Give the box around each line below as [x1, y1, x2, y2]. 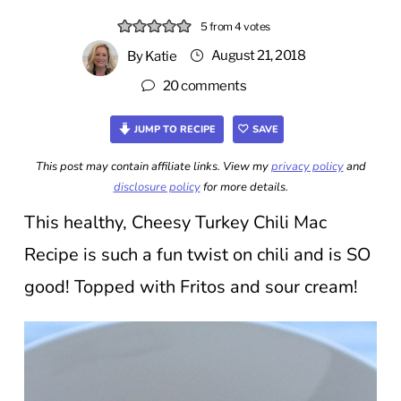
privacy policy [270, 158, 344, 175]
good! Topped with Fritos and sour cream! [24, 274, 358, 299]
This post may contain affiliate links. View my [35, 158, 271, 175]
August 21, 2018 [210, 47, 305, 64]
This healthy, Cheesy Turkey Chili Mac [24, 209, 327, 235]
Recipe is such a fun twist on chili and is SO [24, 242, 371, 267]
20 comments [162, 78, 246, 94]
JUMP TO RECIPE [131, 122, 216, 136]
